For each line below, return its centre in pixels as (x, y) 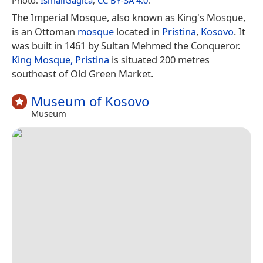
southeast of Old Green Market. (82, 73)
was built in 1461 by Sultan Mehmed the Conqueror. (126, 45)
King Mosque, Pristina (60, 59)
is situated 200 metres (159, 59)
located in (138, 31)
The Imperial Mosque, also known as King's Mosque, (129, 17)
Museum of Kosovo (90, 101)
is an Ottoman (45, 31)
